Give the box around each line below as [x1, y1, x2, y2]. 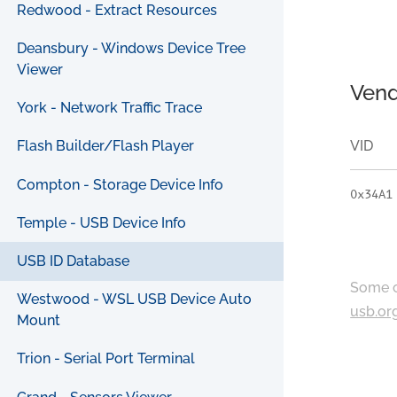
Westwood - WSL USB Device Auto [17, 291, 253, 308]
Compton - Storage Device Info [17, 175, 224, 193]
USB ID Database [17, 253, 130, 270]
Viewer [17, 61, 64, 79]
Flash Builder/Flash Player [17, 137, 195, 155]
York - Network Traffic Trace [17, 99, 203, 117]
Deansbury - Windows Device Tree [17, 40, 246, 58]
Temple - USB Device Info [17, 214, 187, 231]
